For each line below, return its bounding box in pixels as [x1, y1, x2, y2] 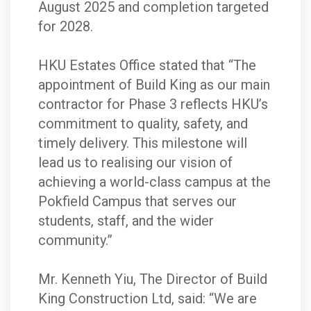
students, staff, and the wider [38, 212, 214, 230]
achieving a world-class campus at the [38, 174, 271, 191]
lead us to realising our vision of [38, 154, 233, 171]
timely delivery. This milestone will [38, 135, 247, 152]
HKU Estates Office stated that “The [38, 57, 256, 74]
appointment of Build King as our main [38, 76, 270, 94]
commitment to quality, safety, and [38, 115, 248, 133]
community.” [38, 232, 112, 249]
